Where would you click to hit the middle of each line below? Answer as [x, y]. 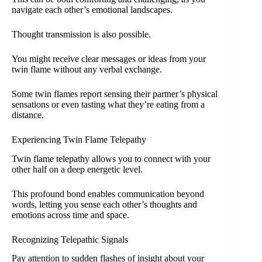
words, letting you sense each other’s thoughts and [104, 204]
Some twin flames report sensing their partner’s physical [115, 94]
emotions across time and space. [70, 215]
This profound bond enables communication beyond [108, 194]
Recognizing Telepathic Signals [70, 239]
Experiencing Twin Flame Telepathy [79, 139]
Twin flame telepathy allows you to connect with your [111, 158]
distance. [28, 115]
